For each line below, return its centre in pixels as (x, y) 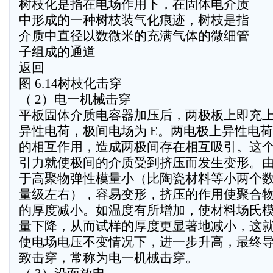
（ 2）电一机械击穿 (75, 99)
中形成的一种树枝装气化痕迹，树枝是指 (134, 20)
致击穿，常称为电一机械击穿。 (108, 258)
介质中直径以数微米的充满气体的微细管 (134, 36)
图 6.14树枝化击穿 (70, 83)
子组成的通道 (57, 52)
